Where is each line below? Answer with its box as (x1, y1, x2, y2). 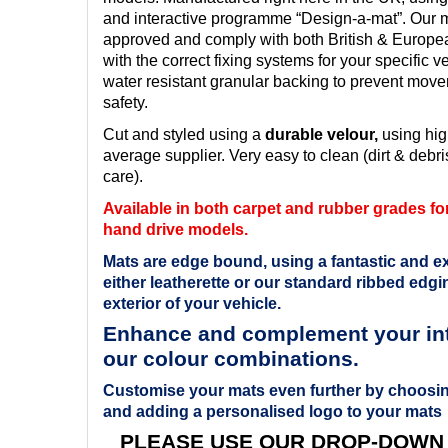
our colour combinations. (103, 346, 359, 371)
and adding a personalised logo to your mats (103, 402, 442, 420)
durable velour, (265, 125, 382, 143)
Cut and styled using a (103, 125, 265, 143)
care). (103, 167, 143, 185)
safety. (103, 93, 148, 111)
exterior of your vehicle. (103, 294, 281, 312)
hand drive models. (103, 220, 248, 238)
